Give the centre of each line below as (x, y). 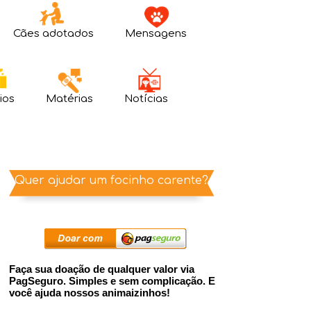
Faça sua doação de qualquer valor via (102, 269)
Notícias (146, 99)
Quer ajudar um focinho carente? (111, 180)
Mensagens (156, 34)
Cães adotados (53, 34)
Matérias (69, 99)
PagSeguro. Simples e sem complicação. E (112, 281)
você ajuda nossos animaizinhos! (90, 293)
